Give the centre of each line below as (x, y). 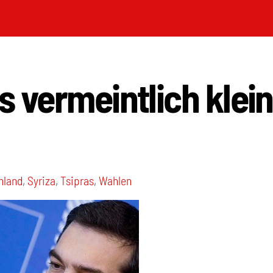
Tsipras (77, 181)
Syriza (42, 181)
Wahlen (115, 181)
